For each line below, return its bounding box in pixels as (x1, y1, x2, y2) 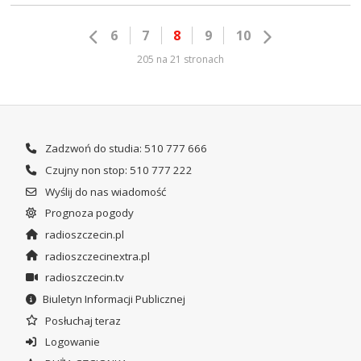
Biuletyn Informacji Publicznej (42, 291, 185, 306)
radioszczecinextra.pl (42, 248, 150, 263)
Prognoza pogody (42, 205, 134, 221)
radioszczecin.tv (42, 270, 124, 285)
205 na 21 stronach (137, 52, 224, 66)
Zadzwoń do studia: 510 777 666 (42, 141, 207, 156)
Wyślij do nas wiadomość (42, 184, 166, 199)
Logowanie (42, 334, 100, 350)
